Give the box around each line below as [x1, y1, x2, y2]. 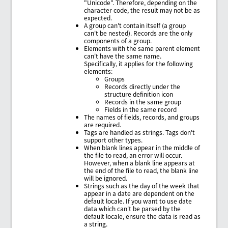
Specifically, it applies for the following [84, 59, 193, 68]
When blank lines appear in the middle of [84, 142, 201, 152]
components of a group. [84, 36, 152, 45]
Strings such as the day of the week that [84, 181, 200, 190]
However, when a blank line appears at [84, 158, 195, 167]
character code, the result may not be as [84, 5, 201, 14]
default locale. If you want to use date [84, 196, 192, 205]
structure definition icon [104, 89, 174, 98]
